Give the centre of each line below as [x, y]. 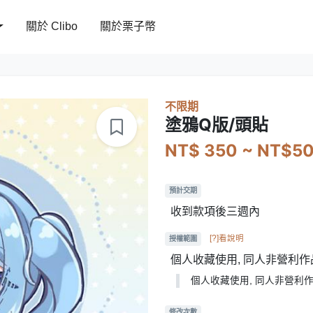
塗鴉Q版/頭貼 [217, 124]
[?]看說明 [227, 238]
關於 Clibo [52, 27]
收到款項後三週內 [215, 211]
